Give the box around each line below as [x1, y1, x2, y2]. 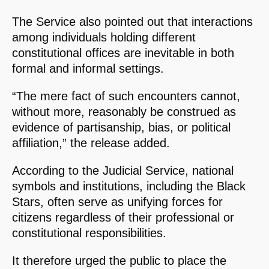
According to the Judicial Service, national [12, 164, 234, 178]
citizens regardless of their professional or [12, 211, 234, 225]
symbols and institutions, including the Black [12, 180, 246, 193]
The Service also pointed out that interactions [12, 15, 253, 29]
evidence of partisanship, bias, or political [12, 121, 231, 134]
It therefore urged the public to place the [12, 254, 226, 268]
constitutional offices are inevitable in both [12, 46, 234, 60]
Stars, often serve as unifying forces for [12, 195, 223, 209]
